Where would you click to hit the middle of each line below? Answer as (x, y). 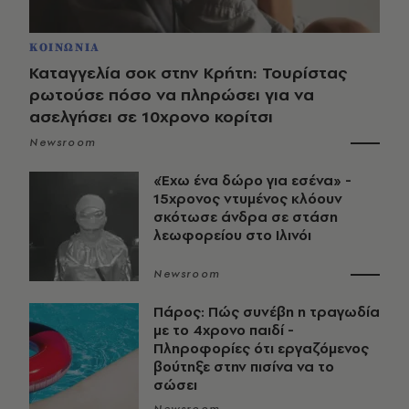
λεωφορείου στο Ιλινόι (232, 236)
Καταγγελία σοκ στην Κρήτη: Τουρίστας (188, 73)
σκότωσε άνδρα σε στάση (246, 217)
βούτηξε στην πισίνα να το (244, 367)
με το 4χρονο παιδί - (224, 330)
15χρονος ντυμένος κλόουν (248, 199)
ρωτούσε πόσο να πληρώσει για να (172, 95)
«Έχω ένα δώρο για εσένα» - (252, 181)
